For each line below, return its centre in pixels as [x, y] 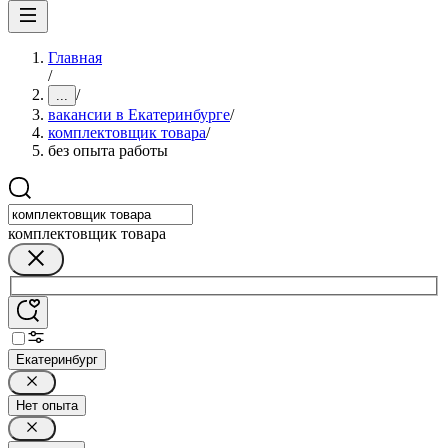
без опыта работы [108, 150]
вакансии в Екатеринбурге [139, 114]
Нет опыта [47, 405]
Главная [75, 57]
